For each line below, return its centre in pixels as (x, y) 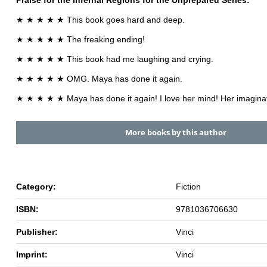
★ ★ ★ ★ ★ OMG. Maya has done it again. (99, 79)
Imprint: (32, 254)
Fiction (188, 186)
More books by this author (176, 133)
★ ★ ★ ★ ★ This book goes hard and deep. (100, 20)
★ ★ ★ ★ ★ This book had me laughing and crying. (114, 59)
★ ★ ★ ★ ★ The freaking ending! (80, 40)
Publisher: (37, 232)
